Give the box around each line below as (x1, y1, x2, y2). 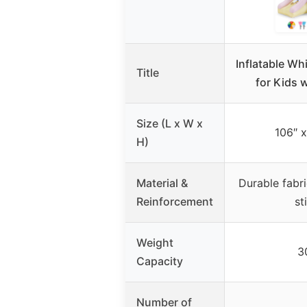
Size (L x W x (136, 116, 203, 130)
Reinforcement (136, 194, 213, 208)
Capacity (136, 254, 183, 268)
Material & (136, 175, 188, 190)
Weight (136, 235, 173, 249)
